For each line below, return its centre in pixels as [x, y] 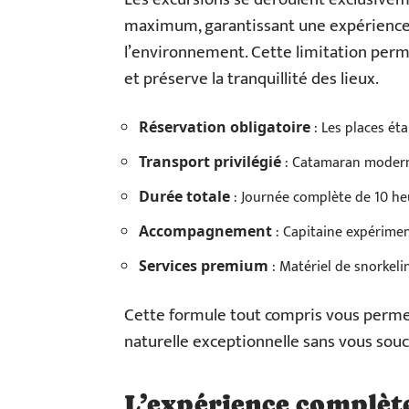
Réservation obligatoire [225, 127]
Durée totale [184, 196]
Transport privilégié [210, 162]
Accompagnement [205, 231]
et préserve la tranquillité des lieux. [252, 79]
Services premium [204, 266]
